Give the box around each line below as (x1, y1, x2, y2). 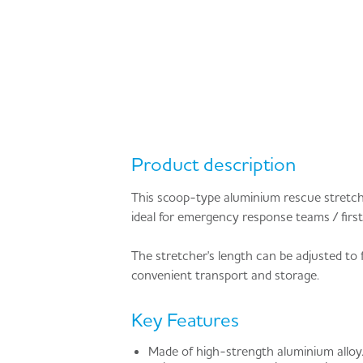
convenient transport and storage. (131, 267, 319, 284)
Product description (131, 152, 296, 177)
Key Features (131, 308, 239, 332)
